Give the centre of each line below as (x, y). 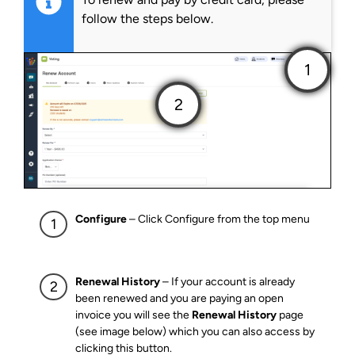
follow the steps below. (149, 19)
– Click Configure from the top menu (218, 219)
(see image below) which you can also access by (195, 332)
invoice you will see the (134, 315)
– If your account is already (229, 282)
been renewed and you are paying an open (179, 299)
